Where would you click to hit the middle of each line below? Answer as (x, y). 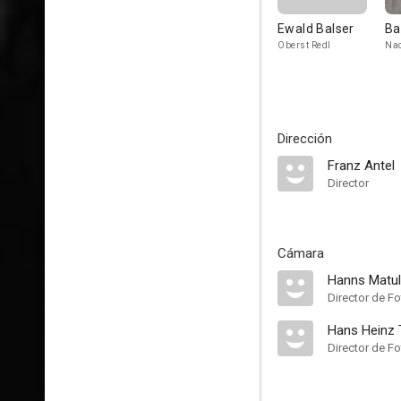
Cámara (301, 253)
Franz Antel (361, 166)
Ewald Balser (316, 29)
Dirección (305, 139)
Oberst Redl (304, 45)
